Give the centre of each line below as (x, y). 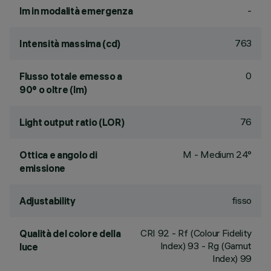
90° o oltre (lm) (53, 90)
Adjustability (47, 201)
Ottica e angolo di (58, 155)
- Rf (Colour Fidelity (211, 233)
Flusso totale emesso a (71, 76)
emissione (43, 168)
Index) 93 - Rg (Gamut (206, 246)
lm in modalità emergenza (76, 11)
